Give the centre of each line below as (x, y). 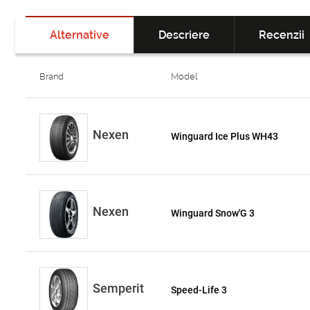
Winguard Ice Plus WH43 (225, 136)
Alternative (80, 35)
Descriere (184, 35)
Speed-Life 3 (199, 290)
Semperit (118, 288)
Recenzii (282, 35)
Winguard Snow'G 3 (213, 213)
